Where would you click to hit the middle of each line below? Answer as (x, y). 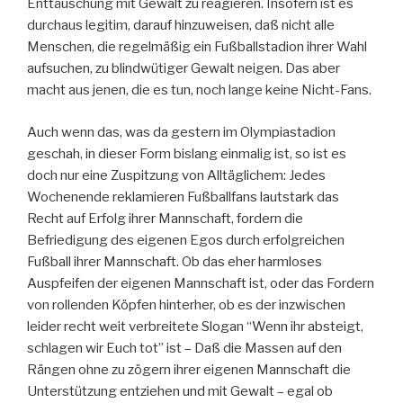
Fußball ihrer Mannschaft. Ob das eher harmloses (175, 261)
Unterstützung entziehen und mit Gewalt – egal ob (180, 391)
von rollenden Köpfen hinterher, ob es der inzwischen (186, 304)
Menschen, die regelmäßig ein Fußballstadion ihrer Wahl (197, 47)
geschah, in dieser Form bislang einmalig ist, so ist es (187, 153)
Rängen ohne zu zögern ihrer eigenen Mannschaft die (189, 369)
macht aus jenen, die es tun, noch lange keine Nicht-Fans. (199, 90)
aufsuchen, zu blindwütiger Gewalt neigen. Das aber (184, 69)
